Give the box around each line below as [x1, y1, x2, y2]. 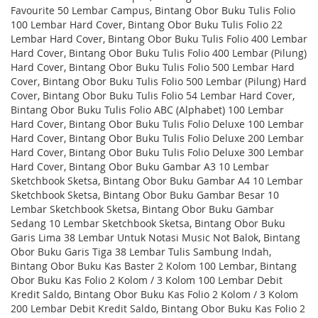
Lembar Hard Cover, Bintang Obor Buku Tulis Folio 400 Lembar [11, 32, 307, 45]
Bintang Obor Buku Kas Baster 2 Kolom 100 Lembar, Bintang [11, 259, 297, 273]
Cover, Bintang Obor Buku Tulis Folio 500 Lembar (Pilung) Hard [11, 75, 307, 88]
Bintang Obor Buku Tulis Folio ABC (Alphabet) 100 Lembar [11, 103, 284, 116]
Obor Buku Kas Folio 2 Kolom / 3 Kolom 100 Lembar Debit [11, 273, 283, 287]
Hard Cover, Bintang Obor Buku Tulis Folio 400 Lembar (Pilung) [11, 46, 307, 60]
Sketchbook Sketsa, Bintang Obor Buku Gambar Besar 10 [11, 188, 279, 202]
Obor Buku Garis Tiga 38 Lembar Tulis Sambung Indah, [11, 245, 271, 258]
